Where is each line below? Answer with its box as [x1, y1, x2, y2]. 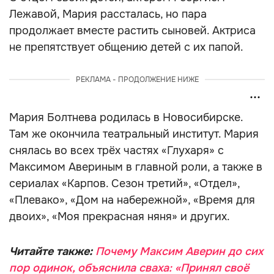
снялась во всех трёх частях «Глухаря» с [9, 144, 224, 157]
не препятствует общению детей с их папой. [9, 40, 243, 54]
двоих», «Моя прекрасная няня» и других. [9, 210, 230, 223]
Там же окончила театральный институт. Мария [9, 127, 259, 141]
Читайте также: [9, 245, 95, 258]
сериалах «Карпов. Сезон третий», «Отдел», [9, 177, 240, 190]
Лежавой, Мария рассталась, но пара [9, 7, 207, 21]
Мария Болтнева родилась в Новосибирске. [9, 111, 243, 124]
